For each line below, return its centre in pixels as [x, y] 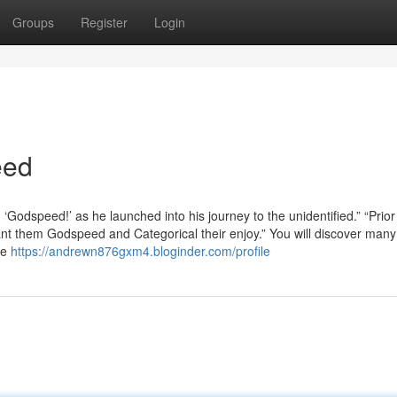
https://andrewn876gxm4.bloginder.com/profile [140, 251]
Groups [33, 22]
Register [104, 22]
